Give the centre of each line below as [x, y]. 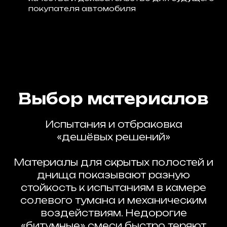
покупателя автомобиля [82, 8]
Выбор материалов [113, 99]
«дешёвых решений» [113, 137]
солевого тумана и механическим [113, 200]
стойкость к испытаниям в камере [113, 187]
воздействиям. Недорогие [113, 213]
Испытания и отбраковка [113, 124]
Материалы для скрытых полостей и [113, 162]
